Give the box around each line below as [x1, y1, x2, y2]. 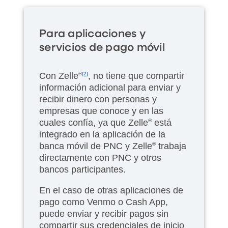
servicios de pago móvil [39, 42, 165, 53]
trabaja [156, 140, 186, 151]
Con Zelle [39, 70, 78, 81]
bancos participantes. [39, 164, 126, 175]
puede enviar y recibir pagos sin [39, 208, 168, 219]
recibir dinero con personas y [39, 94, 157, 104]
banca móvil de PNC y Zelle [39, 140, 152, 151]
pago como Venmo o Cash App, [39, 196, 168, 207]
